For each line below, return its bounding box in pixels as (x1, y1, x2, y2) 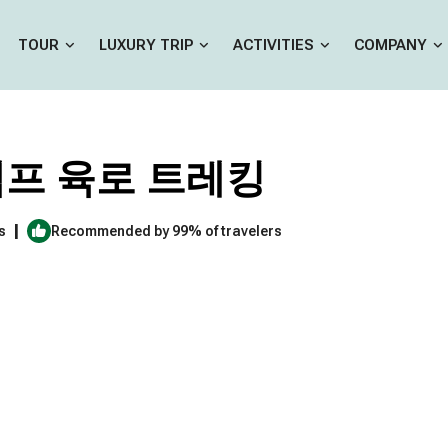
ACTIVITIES (232, 36, 314, 54)
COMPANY (353, 36, 427, 54)
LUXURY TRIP (98, 36, 193, 54)
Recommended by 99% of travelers (51, 222, 282, 239)
